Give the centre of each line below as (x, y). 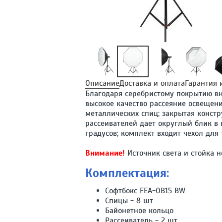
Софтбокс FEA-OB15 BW (145, 191)
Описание (102, 83)
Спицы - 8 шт (129, 200)
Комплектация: (127, 173)
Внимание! (105, 153)
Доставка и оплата (152, 83)
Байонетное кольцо (139, 210)
